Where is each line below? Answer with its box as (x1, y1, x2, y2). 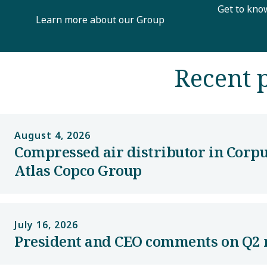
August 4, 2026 (14, 129, 91, 142)
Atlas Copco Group (14, 160, 142, 180)
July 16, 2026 (14, 218, 78, 231)
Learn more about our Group (36, 13, 164, 26)
